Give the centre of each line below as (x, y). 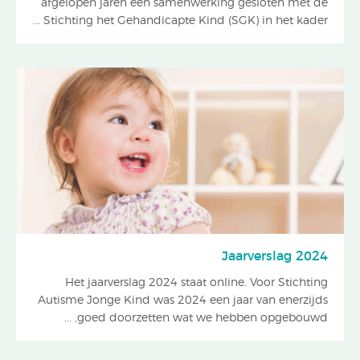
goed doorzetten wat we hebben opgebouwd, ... (202, 319)
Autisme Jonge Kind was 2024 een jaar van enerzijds (183, 301)
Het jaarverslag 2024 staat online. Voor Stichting (196, 283)
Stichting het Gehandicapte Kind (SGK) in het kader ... (186, 21)
